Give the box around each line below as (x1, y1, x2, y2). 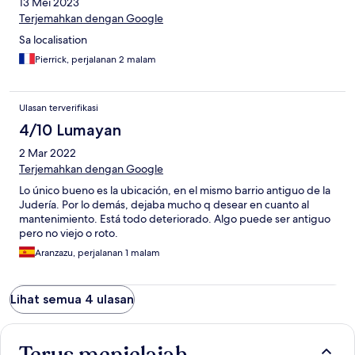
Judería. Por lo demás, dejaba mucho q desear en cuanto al (19, 197, 309, 212)
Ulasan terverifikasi (19, 101, 98, 115)
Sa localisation (19, 32, 87, 48)
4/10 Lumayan (19, 120, 121, 140)
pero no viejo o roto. (19, 226, 118, 241)
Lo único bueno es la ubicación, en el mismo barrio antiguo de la (19, 183, 330, 198)
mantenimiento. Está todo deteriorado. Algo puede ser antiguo (19, 212, 330, 227)
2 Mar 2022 (19, 146, 76, 161)
